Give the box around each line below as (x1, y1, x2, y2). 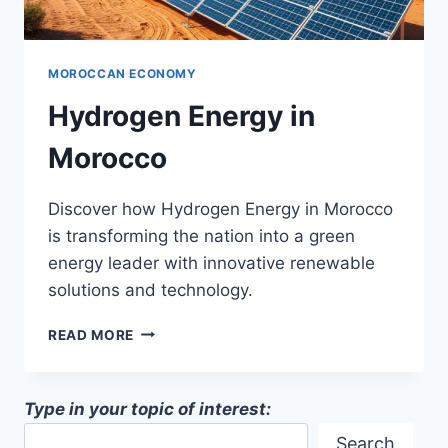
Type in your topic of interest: (24, 398, 271, 419)
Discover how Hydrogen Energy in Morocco (48, 198, 393, 219)
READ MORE (48, 326, 135, 343)
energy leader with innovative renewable (48, 252, 375, 273)
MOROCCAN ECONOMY (48, 65, 197, 81)
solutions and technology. (48, 279, 253, 300)
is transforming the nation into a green (48, 225, 355, 246)
